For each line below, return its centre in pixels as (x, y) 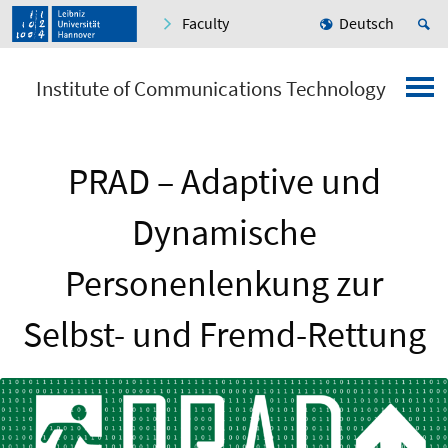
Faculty (205, 23)
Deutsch (366, 23)
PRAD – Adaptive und (224, 182)
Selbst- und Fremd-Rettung (224, 335)
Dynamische (224, 233)
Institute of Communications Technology (211, 89)
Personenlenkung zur (224, 284)
